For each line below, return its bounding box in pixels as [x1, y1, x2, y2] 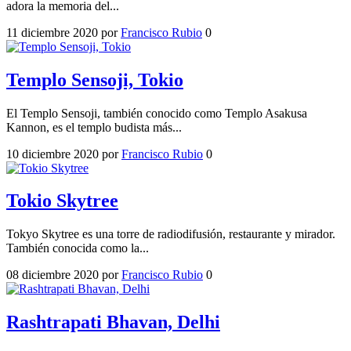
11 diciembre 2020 [6, 25, 98, 39]
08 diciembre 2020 [6, 268, 99, 282]
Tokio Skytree [6, 190, 118, 212]
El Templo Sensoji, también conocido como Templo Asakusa [6, 106, 307, 120]
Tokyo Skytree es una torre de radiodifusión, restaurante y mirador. [6, 227, 335, 241]
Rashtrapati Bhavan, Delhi [6, 312, 220, 333]
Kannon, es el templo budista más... [6, 120, 182, 134]
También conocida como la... [6, 241, 149, 255]
